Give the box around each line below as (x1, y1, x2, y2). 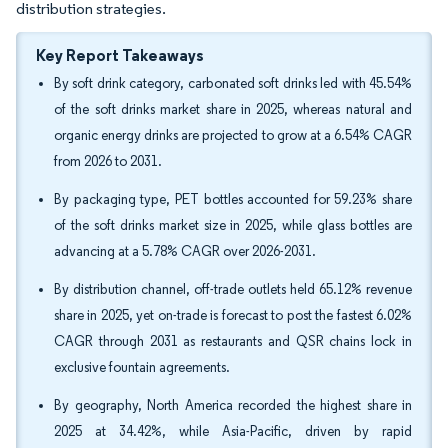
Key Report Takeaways (36, 45, 204, 65)
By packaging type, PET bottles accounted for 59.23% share (54, 191, 412, 208)
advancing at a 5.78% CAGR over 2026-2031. (54, 243, 316, 260)
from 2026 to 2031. (54, 153, 162, 170)
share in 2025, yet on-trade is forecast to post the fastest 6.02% (54, 307, 412, 324)
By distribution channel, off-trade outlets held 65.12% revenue (54, 281, 412, 298)
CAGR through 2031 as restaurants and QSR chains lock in (54, 333, 412, 350)
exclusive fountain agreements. (54, 359, 230, 376)
